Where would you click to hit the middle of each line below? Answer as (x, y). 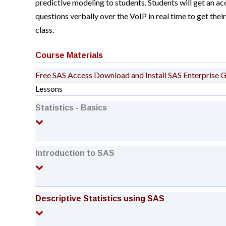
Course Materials (69, 55)
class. (45, 30)
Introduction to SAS (75, 153)
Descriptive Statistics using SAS (100, 199)
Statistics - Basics (71, 108)
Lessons (49, 89)
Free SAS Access (64, 75)
